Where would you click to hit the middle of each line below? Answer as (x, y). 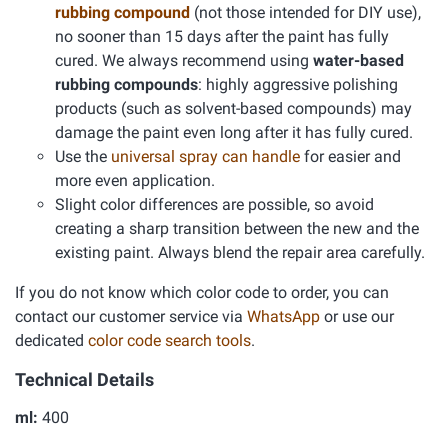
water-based (358, 60)
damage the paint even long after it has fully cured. (234, 132)
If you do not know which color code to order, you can (202, 292)
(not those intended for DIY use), (305, 12)
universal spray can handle (205, 156)
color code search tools (169, 340)
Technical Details (84, 379)
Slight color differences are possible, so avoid (214, 204)
